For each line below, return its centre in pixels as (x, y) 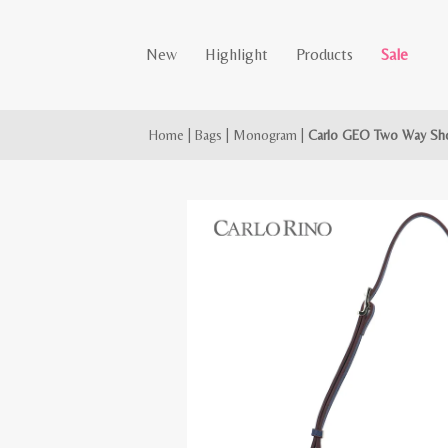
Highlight (237, 54)
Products (325, 54)
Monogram (265, 135)
